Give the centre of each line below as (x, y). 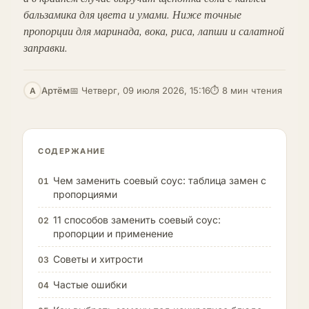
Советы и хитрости (98, 259)
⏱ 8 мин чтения (246, 90)
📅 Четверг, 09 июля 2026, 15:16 (140, 90)
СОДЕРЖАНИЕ (72, 151)
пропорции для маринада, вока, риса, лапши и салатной (154, 31)
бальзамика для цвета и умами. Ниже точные (132, 14)
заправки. (46, 47)
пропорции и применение (113, 233)
